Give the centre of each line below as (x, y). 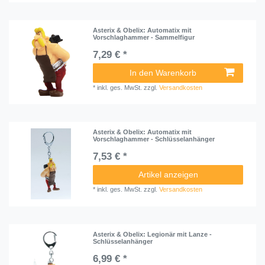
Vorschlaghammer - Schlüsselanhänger (154, 139)
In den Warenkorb (163, 73)
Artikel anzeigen (168, 175)
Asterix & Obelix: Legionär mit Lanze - (153, 234)
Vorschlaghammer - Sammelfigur (144, 38)
